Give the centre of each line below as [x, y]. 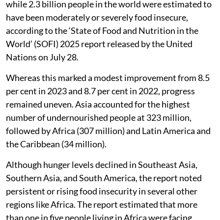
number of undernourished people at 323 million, [99, 117]
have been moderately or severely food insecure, [97, 17]
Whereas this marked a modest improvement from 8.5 [108, 77]
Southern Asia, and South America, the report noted [104, 178]
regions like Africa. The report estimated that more [102, 204]
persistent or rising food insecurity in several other [102, 191]
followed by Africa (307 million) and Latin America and [108, 130]
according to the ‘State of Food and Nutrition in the [102, 30]
